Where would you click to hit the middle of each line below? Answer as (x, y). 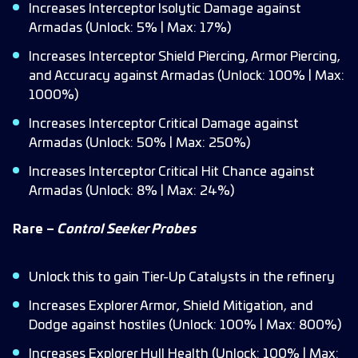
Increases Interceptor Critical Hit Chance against (172, 172)
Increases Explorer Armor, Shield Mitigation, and (171, 306)
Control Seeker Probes (126, 229)
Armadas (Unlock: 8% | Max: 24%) (131, 191)
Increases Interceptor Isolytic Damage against (165, 9)
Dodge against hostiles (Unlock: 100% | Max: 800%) (185, 325)
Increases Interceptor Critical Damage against (164, 124)
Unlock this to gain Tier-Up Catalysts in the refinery (182, 277)
